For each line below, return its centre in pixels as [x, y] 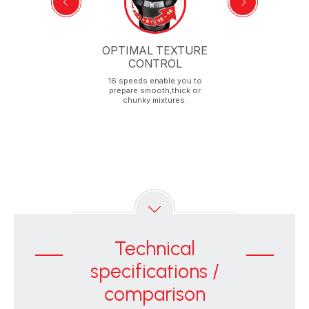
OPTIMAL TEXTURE [155, 50]
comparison [154, 294]
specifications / [154, 271]
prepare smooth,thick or [155, 90]
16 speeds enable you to [155, 81]
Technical [154, 248]
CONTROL [155, 63]
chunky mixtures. [155, 100]
